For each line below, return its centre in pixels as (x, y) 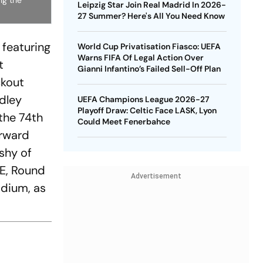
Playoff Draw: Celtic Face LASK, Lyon (147, 110)
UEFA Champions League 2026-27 (143, 99)
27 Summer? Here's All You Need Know (151, 16)
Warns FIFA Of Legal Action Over (140, 58)
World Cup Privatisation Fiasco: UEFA (149, 46)
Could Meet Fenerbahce (124, 122)
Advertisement (156, 176)
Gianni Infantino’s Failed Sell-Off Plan (149, 69)
